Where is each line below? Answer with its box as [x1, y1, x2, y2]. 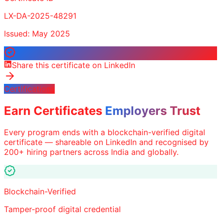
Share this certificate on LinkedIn [12, 60, 135, 70]
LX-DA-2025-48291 [4, 10, 76, 21]
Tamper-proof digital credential [4, 204, 121, 215]
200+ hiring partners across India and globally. [4, 147, 179, 157]
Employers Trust [105, 103, 200, 118]
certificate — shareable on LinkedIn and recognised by [4, 137, 209, 147]
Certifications [4, 83, 55, 94]
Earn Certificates [4, 103, 102, 118]
